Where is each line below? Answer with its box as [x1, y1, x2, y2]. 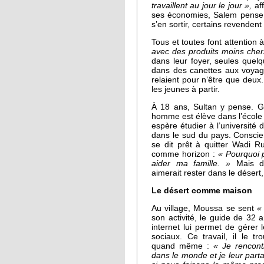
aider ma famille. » [151, 159, 230, 168]
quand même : [151, 241, 213, 250]
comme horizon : [151, 150, 218, 159]
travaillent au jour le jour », [151, 1, 252, 11]
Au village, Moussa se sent [151, 203, 257, 213]
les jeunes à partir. [151, 85, 220, 94]
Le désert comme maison [151, 186, 252, 195]
